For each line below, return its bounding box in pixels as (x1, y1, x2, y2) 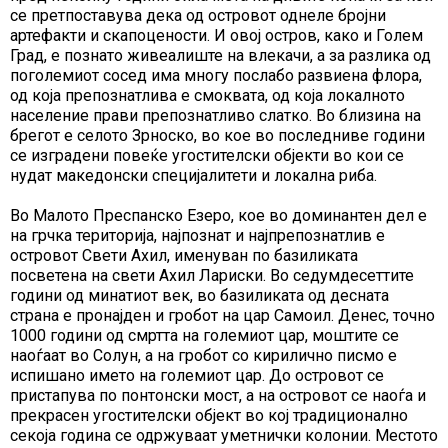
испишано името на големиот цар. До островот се (10, 365, 384, 385)
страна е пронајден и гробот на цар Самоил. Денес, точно (10, 305, 435, 325)
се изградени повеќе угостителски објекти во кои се (10, 145, 404, 165)
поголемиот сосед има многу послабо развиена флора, (10, 65, 422, 85)
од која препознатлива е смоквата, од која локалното (10, 85, 405, 105)
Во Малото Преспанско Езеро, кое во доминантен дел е (10, 205, 427, 225)
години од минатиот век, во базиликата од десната (10, 285, 389, 305)
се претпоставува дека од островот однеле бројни (10, 5, 386, 25)
